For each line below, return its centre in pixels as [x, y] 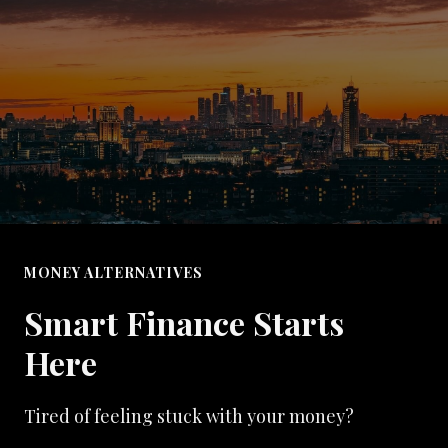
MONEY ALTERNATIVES [113, 272]
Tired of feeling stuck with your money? [189, 416]
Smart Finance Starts [184, 322]
